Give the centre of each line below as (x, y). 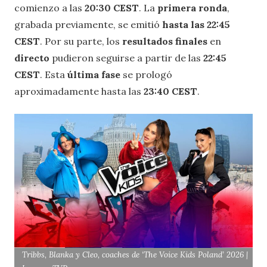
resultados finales (166, 41)
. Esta (54, 75)
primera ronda (192, 8)
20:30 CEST (112, 8)
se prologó (146, 75)
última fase (94, 75)
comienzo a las (49, 8)
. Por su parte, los (81, 41)
